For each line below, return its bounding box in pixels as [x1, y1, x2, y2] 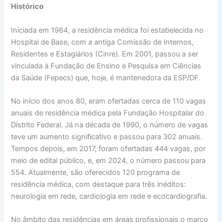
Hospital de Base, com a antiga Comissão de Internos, [11, 37, 194, 47]
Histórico [11, 2, 44, 11]
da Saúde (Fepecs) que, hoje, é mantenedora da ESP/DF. [11, 73, 201, 82]
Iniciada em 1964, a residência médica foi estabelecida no [11, 25, 204, 35]
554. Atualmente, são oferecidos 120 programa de [11, 167, 180, 177]
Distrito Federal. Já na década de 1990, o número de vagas [11, 120, 209, 129]
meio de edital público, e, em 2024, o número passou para [11, 156, 206, 165]
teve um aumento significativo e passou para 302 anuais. [11, 132, 203, 141]
